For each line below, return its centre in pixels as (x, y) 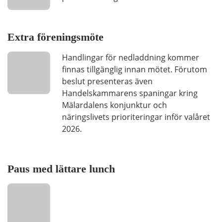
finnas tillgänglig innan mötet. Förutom (135, 69)
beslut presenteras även (107, 81)
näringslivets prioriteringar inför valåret (136, 117)
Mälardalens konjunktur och (114, 105)
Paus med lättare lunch (61, 169)
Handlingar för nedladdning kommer (131, 57)
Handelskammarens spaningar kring (130, 93)
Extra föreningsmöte (55, 37)
